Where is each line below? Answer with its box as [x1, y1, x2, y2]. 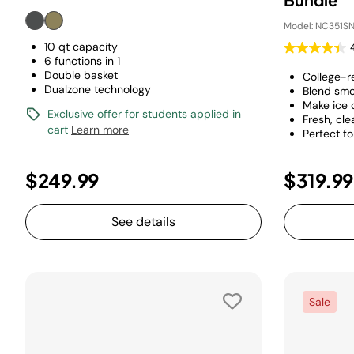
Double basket [44, 68, 118, 82]
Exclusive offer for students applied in [47, 107, 241, 121]
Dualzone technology [44, 82, 151, 96]
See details [111, 213, 175, 230]
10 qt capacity [44, 40, 118, 54]
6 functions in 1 [44, 54, 120, 68]
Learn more [71, 122, 129, 137]
